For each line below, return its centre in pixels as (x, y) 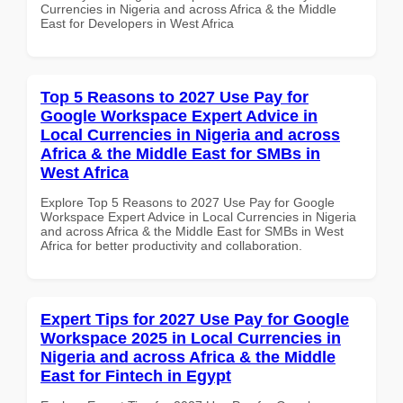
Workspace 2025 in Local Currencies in (191, 338)
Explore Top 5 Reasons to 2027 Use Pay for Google (188, 202)
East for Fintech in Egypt (136, 376)
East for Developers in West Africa (137, 23)
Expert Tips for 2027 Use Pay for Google (195, 319)
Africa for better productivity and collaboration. (171, 245)
